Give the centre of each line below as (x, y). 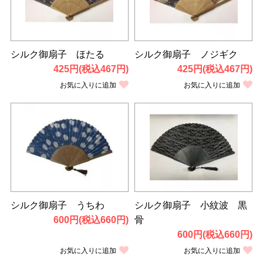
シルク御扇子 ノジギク (186, 54)
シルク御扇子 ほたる (57, 54)
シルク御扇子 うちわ (57, 205)
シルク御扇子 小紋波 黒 (191, 205)
